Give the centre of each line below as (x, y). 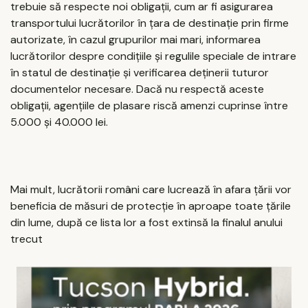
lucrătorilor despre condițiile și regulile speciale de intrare (153, 56)
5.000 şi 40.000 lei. (59, 122)
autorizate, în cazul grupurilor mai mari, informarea (135, 40)
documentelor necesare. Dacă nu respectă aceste (137, 89)
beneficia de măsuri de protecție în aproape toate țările (151, 206)
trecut (28, 239)
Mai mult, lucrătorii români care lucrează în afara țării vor (151, 189)
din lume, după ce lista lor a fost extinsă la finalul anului (146, 222)
